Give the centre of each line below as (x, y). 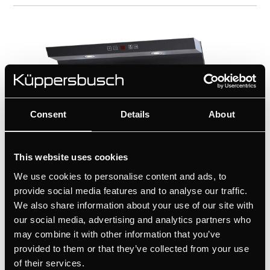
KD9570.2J (55, 226)
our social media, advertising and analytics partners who (132, 219)
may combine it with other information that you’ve (117, 234)
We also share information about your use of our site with (134, 205)
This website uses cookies (71, 157)
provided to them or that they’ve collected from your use (131, 248)
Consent (48, 114)
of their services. (49, 263)
